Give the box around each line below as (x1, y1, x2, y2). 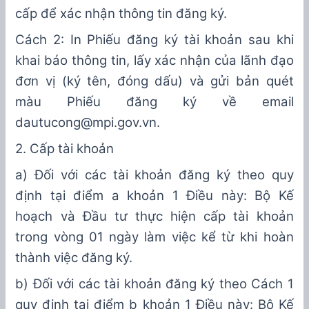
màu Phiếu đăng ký (15, 94, 222, 110)
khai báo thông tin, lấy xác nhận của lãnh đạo (15, 52, 294, 69)
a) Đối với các (15, 167, 113, 183)
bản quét (235, 73, 294, 90)
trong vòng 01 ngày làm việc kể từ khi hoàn (15, 229, 294, 246)
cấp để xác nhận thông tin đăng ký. (15, 6, 228, 22)
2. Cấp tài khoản (15, 141, 114, 157)
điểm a (73, 188, 128, 204)
